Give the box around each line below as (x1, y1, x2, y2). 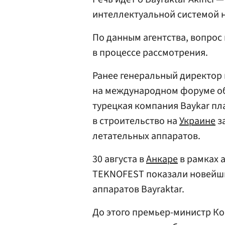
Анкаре (146, 152, 178, 166)
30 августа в (92, 152, 146, 166)
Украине (179, 114, 215, 128)
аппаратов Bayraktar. (92, 182, 184, 196)
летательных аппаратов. (92, 129, 200, 143)
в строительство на (92, 114, 179, 128)
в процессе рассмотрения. (92, 46, 208, 60)
